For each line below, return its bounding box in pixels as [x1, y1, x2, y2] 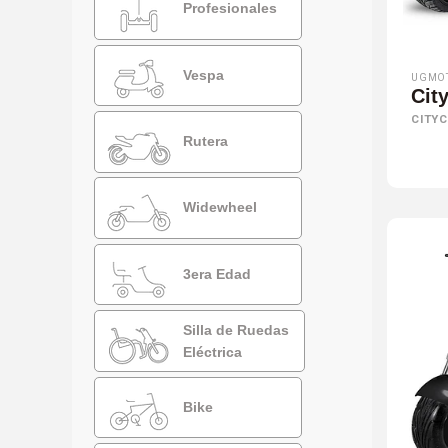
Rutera [179, 132, 229, 149]
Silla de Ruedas [183, 321, 290, 338]
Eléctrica [183, 343, 243, 360]
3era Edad [179, 265, 252, 282]
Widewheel [179, 198, 258, 215]
